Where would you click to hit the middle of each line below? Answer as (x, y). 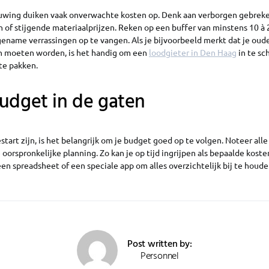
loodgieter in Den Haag (193, 52)
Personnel (160, 256)
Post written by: (160, 244)
